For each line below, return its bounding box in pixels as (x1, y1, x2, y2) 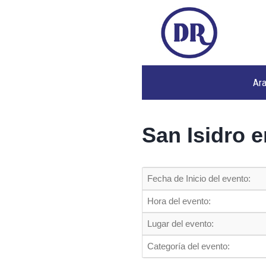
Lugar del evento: (147, 218, 214, 229)
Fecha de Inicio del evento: (147, 173, 251, 183)
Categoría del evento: (147, 241, 230, 251)
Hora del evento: (147, 196, 211, 206)
